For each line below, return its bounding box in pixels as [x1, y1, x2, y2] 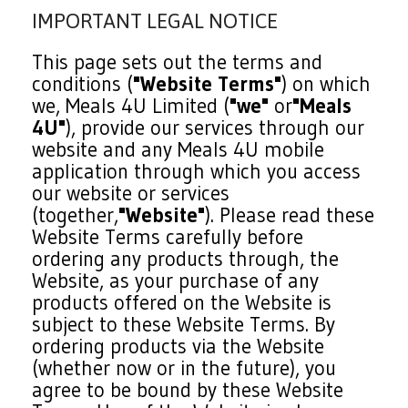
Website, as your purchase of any [32, 268, 320, 293]
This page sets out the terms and [32, 49, 323, 75]
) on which [281, 71, 372, 97]
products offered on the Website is [32, 290, 332, 315]
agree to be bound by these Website [32, 377, 344, 403]
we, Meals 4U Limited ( [32, 93, 230, 118]
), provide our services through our [66, 115, 365, 140]
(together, [32, 202, 119, 228]
